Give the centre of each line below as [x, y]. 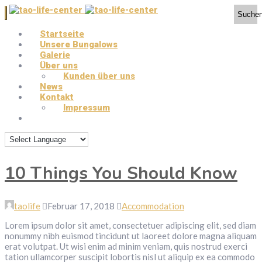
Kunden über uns [99, 76]
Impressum [87, 108]
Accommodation [153, 206]
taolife [27, 206]
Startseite [62, 34]
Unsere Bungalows [79, 44]
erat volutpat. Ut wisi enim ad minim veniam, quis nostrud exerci [126, 246]
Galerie [55, 55]
